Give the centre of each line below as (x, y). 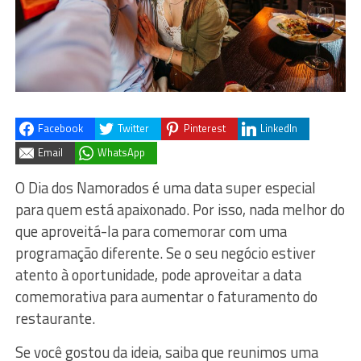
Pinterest (204, 129)
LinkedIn (278, 129)
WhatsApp (121, 153)
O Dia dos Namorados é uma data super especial (165, 187)
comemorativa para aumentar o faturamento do (166, 296)
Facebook (60, 129)
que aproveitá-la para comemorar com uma (151, 231)
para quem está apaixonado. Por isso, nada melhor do (180, 209)
